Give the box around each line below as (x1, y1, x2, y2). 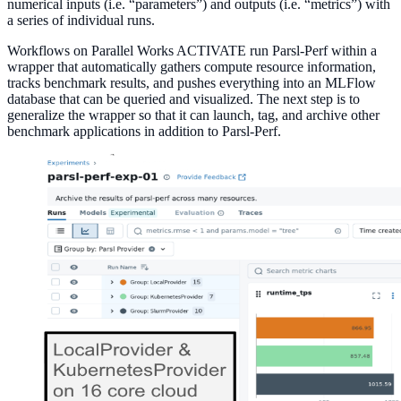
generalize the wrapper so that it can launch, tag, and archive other (7, 107, 380, 123)
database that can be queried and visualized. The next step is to (7, 90, 360, 107)
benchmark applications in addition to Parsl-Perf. (7, 123, 281, 139)
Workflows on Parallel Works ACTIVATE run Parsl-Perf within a (7, 42, 377, 58)
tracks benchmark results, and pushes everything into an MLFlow (7, 74, 376, 90)
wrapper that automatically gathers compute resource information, (7, 58, 376, 74)
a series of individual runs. (7, 12, 155, 28)
